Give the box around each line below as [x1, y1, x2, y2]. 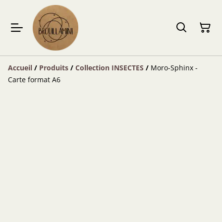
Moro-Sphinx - [151, 63, 198, 72]
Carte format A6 [8, 75, 60, 84]
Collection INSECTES [75, 63, 144, 72]
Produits [39, 63, 68, 72]
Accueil [8, 63, 32, 72]
